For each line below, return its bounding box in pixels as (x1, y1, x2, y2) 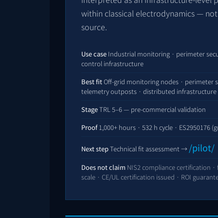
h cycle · (152, 123, 179, 132)
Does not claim (81, 163, 126, 172)
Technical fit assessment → (109, 144, 189, 154)
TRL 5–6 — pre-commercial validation (98, 105, 206, 114)
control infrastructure (81, 59, 144, 69)
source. (81, 21, 107, 33)
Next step (81, 144, 109, 154)
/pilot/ (189, 141, 215, 154)
